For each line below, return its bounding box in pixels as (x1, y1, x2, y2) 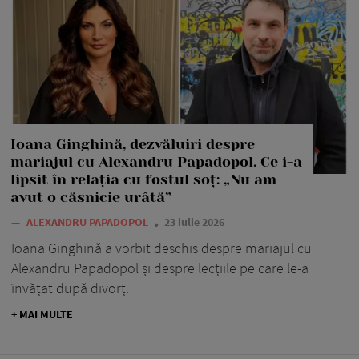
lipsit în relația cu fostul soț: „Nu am (10, 171, 276, 188)
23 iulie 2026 (164, 214, 224, 229)
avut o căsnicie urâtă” (10, 188, 171, 205)
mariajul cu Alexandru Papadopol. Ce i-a (10, 153, 302, 170)
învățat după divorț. (11, 278, 129, 297)
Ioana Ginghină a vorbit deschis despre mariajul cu (11, 238, 312, 257)
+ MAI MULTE (11, 306, 73, 321)
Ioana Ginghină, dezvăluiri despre (10, 135, 255, 152)
